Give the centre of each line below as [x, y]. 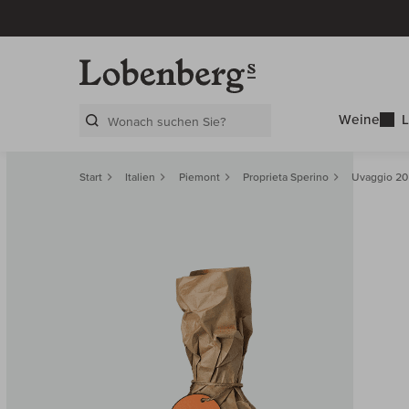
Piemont [199, 177]
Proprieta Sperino [285, 177]
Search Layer [123, 143]
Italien [141, 177]
